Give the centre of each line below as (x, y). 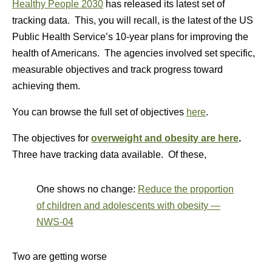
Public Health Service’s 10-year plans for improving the (130, 37)
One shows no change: (87, 189)
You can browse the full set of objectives (99, 112)
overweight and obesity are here (165, 138)
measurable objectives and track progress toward (117, 70)
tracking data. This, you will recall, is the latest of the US (133, 20)
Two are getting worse (59, 257)
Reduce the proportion (186, 189)
